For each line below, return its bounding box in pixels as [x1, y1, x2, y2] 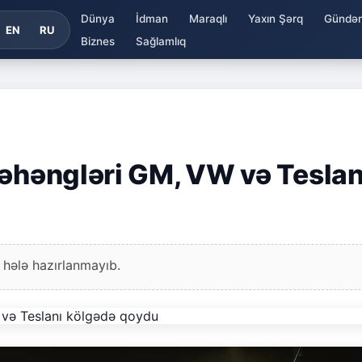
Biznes [80, 34, 115, 48]
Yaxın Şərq [247, 11, 303, 25]
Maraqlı [188, 11, 227, 25]
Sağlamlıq [135, 34, 186, 48]
